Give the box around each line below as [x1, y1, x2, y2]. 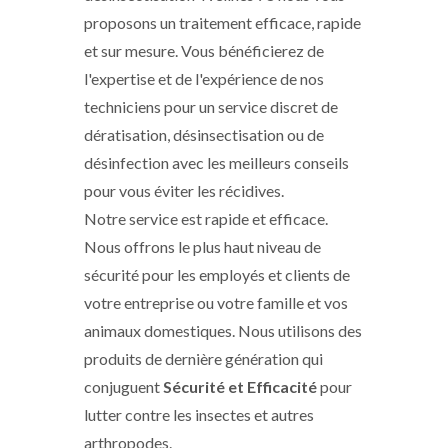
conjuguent [84, 377, 163, 396]
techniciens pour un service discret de [84, 97, 338, 116]
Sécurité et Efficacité [163, 377, 317, 396]
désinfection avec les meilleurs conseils [84, 153, 349, 172]
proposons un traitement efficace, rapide [84, 13, 361, 32]
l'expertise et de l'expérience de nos [84, 69, 324, 88]
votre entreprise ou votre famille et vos [84, 293, 348, 312]
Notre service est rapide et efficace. [84, 209, 328, 228]
